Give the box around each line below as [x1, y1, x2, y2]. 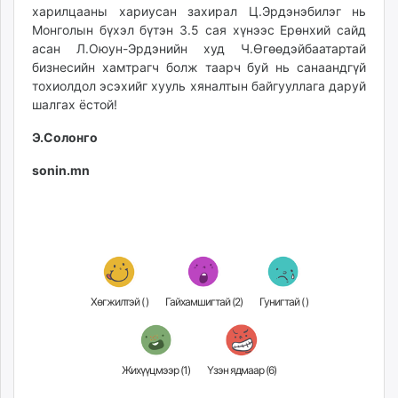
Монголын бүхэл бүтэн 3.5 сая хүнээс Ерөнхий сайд [32, 21, 366, 37]
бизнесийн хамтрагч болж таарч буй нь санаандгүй [32, 59, 366, 75]
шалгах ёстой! [32, 96, 117, 112]
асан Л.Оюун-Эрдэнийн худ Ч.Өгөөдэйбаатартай [32, 40, 366, 56]
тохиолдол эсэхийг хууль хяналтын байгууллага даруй [32, 77, 366, 93]
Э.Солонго [32, 129, 98, 145]
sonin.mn [32, 162, 90, 178]
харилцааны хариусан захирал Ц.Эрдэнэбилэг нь [32, 3, 366, 19]
